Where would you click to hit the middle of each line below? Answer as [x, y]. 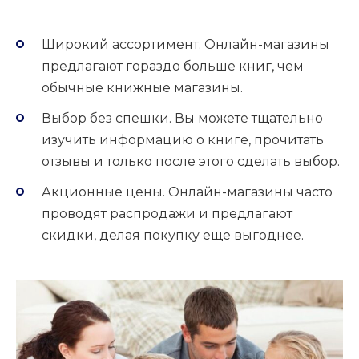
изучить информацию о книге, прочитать [183, 139]
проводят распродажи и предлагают [167, 213]
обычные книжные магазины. [142, 87]
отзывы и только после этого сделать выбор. [191, 161]
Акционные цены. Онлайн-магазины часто [187, 192]
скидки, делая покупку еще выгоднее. [173, 235]
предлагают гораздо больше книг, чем [173, 66]
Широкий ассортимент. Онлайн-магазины [186, 44]
